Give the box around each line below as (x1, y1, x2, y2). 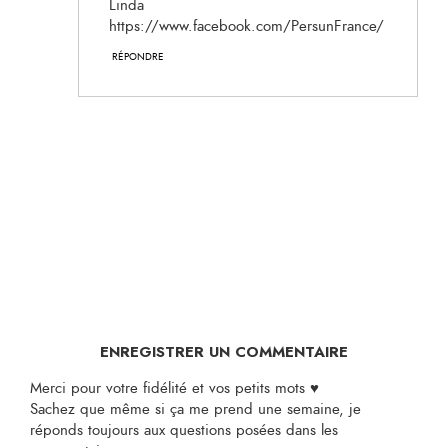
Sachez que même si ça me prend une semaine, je (30, 399, 361, 421)
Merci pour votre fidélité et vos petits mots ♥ (30, 378, 319, 400)
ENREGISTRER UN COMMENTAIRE (100, 341, 348, 364)
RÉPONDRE (112, 50, 164, 65)
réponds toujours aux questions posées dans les (30, 420, 338, 442)
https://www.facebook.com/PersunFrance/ (109, 16, 384, 38)
